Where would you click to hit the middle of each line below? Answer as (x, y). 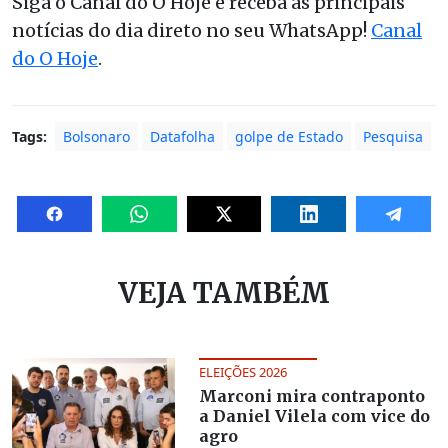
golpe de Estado (289, 137)
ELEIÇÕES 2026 (242, 372)
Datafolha (182, 137)
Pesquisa (393, 137)
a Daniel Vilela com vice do (314, 416)
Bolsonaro (96, 137)
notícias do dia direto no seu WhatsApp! (191, 31)
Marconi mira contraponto (311, 396)
